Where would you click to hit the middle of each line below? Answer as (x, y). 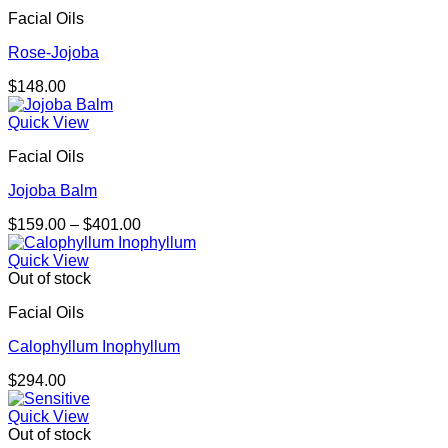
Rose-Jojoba (53, 53)
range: (162, 242)
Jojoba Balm (52, 191)
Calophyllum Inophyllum (94, 347)
